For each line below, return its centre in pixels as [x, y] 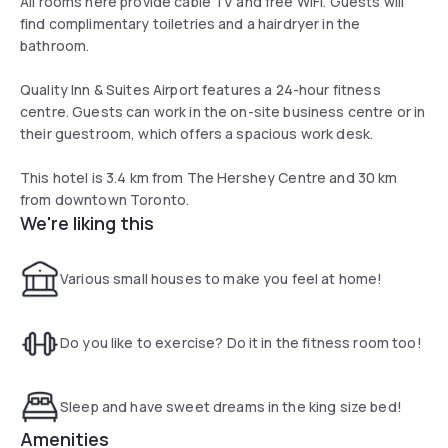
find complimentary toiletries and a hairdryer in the [190, 23]
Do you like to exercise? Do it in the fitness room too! [241, 342]
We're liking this [87, 222]
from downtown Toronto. [105, 199]
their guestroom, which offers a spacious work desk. [197, 133]
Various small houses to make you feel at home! [221, 278]
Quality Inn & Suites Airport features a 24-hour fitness [200, 89]
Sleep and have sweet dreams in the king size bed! [231, 406]
